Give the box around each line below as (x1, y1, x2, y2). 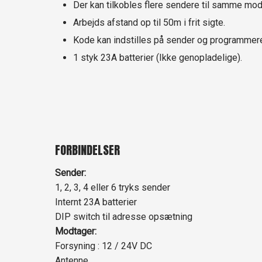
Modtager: (54, 225, 96, 237)
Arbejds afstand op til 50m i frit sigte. (73, 17, 225, 29)
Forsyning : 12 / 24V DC (54, 240, 152, 251)
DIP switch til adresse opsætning (54, 211, 192, 222)
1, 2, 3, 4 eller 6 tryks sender (54, 181, 170, 193)
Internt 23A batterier (54, 196, 137, 208)
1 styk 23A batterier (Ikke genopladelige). (73, 52, 242, 64)
